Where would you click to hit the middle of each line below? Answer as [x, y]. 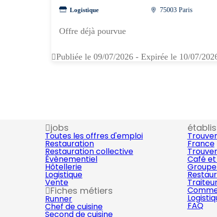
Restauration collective [89, 151]
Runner [59, 199]
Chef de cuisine [74, 207]
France [201, 144]
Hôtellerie [63, 167]
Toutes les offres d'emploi [94, 136]
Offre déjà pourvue [93, 31]
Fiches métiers [82, 191]
